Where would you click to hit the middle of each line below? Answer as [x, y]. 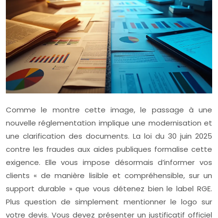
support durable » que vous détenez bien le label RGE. [109, 189]
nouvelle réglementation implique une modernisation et [109, 123]
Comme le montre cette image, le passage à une [109, 110]
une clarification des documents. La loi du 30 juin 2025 [109, 136]
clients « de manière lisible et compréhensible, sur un [109, 176]
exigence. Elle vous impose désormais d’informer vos [109, 163]
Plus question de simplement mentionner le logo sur [109, 202]
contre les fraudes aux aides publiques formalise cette [109, 149]
